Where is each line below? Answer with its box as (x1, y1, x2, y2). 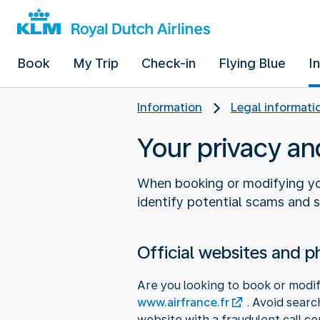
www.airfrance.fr (137, 295, 229, 309)
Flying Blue (219, 56, 286, 71)
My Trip (73, 56, 119, 71)
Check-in (141, 56, 196, 71)
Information (137, 101, 202, 114)
